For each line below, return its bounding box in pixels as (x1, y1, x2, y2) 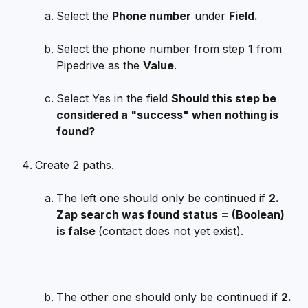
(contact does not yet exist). (98, 223, 243, 238)
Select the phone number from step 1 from (56, 42, 285, 56)
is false (56, 223, 98, 238)
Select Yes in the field (56, 91, 171, 106)
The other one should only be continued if (56, 290, 281, 305)
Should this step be (171, 91, 279, 106)
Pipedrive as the (56, 58, 143, 73)
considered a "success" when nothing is (56, 108, 281, 122)
